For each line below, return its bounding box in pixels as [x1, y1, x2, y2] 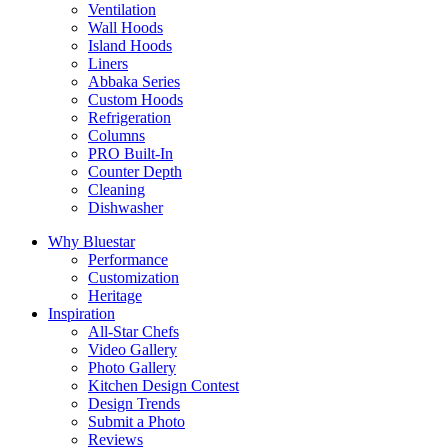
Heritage [88, 286, 142, 304]
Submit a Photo [88, 412, 185, 430]
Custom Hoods [88, 90, 183, 108]
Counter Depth [88, 162, 182, 180]
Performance [88, 250, 168, 268]
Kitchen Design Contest [88, 376, 239, 394]
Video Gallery [88, 340, 177, 358]
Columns [88, 126, 145, 144]
